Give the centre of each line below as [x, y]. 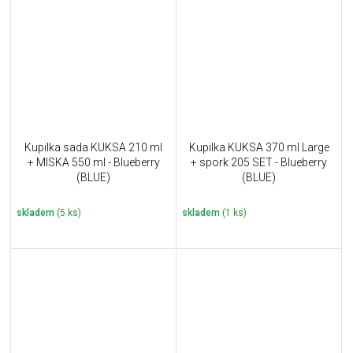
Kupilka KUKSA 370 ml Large [259, 147]
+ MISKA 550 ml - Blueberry [93, 162]
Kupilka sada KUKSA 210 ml [93, 147]
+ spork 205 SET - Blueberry [259, 162]
